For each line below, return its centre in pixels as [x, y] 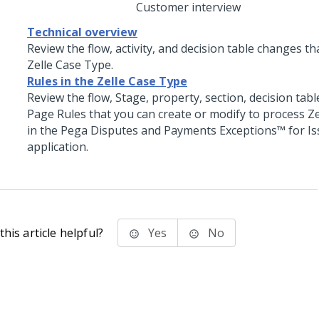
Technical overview [82, 32]
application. [58, 147]
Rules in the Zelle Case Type [107, 81]
